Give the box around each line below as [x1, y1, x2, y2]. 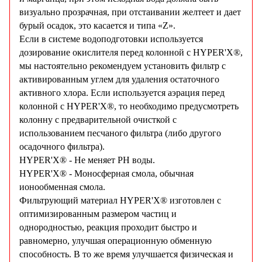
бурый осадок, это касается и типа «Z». [19, 20, 175, 31]
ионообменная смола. [19, 182, 105, 192]
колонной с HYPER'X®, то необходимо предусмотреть [19, 101, 239, 112]
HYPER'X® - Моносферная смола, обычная [19, 168, 194, 179]
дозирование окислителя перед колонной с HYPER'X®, [19, 47, 243, 58]
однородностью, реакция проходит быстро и [19, 222, 197, 233]
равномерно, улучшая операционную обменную [19, 236, 212, 246]
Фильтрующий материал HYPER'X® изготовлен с [19, 195, 221, 206]
